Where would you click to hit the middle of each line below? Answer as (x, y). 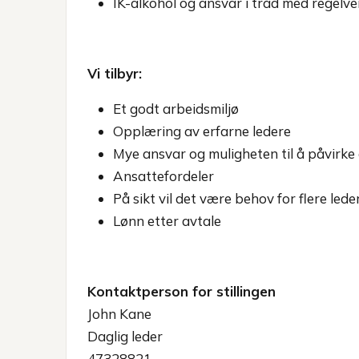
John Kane (119, 314)
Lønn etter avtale (167, 221)
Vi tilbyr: (115, 73)
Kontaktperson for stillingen (182, 291)
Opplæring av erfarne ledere (202, 131)
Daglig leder (125, 336)
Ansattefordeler (163, 176)
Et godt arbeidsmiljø (176, 109)
